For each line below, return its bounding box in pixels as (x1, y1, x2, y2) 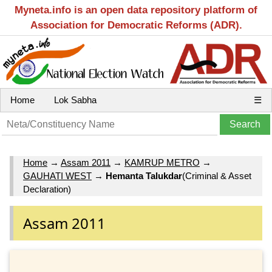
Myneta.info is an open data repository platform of (15, 4, 257, 16)
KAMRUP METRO (124, 157, 200, 168)
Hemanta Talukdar (106, 171, 182, 182)
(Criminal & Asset (182, 171, 251, 182)
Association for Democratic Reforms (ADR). (30, 19, 242, 31)
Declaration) (23, 184, 71, 195)
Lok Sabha (54, 95, 97, 105)
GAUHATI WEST (23, 171, 92, 182)
